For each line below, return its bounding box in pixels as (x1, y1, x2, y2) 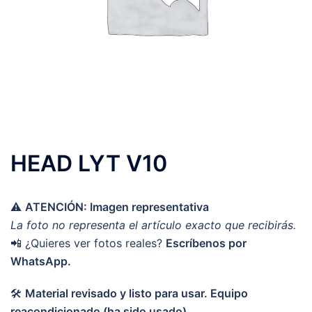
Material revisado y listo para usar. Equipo (25, 286, 248, 300)
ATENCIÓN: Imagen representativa (25, 200, 209, 214)
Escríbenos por (166, 236, 247, 250)
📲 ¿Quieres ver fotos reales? (10, 236, 166, 250)
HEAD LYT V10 (10, 150, 167, 177)
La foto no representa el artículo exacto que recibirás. (10, 218, 296, 232)
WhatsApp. (10, 254, 71, 268)
